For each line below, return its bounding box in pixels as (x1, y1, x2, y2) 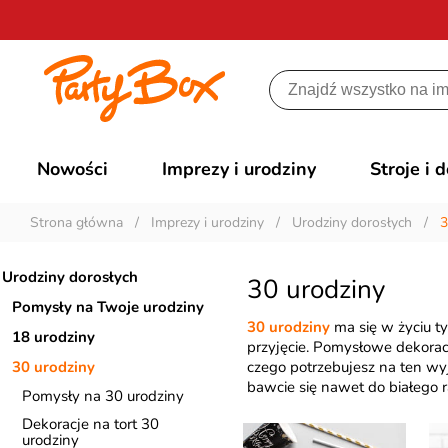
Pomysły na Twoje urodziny (12, 297, 204, 317)
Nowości (37, 157, 109, 181)
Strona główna (30, 213, 123, 232)
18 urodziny (12, 327, 95, 347)
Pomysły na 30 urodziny (22, 386, 184, 406)
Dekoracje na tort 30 (22, 414, 159, 434)
